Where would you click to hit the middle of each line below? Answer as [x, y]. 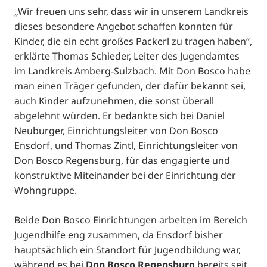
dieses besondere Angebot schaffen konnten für [124, 26]
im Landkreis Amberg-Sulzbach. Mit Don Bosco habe [132, 71]
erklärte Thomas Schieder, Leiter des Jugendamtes [127, 56]
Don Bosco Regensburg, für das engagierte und [122, 160]
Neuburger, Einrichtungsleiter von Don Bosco [116, 130]
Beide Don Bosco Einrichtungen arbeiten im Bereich [131, 220]
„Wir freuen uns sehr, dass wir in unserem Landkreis [131, 11]
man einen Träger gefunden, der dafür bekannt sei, [130, 86]
